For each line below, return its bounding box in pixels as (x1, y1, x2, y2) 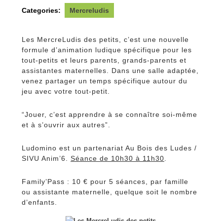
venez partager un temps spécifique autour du (22, 76, 187, 85)
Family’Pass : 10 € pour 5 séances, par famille (22, 177, 188, 185)
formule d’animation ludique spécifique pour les (22, 45, 192, 54)
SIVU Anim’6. (22, 154, 71, 162)
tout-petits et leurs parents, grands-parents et (22, 56, 186, 64)
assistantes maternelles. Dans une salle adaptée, (22, 66, 199, 74)
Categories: (22, 6, 61, 14)
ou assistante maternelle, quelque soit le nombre (22, 187, 197, 196)
